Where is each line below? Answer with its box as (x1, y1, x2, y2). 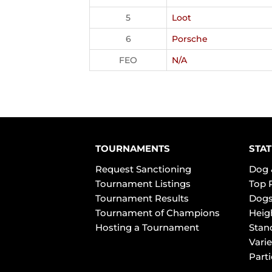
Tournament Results (95, 192, 189, 204)
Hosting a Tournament (95, 222, 199, 233)
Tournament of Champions (95, 207, 220, 219)
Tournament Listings (95, 178, 191, 189)
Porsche (172, 33, 208, 44)
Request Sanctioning (95, 163, 191, 175)
